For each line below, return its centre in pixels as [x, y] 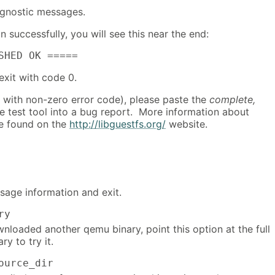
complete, [232, 100]
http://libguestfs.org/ [118, 124]
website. [187, 124]
